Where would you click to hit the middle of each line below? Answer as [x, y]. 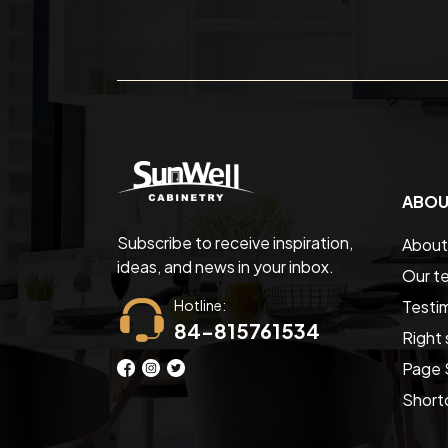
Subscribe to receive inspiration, [235, 242]
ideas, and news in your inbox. [225, 266]
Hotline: [200, 304]
